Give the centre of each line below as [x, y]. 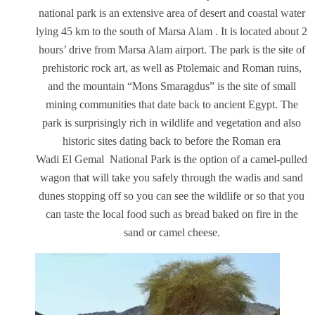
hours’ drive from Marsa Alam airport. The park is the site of [172, 50]
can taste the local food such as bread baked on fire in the [172, 214]
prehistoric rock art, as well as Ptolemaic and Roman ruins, [172, 68]
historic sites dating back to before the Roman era [172, 141]
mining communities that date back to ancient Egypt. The [172, 105]
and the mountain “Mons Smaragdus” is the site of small [172, 86]
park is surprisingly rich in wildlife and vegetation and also [172, 123]
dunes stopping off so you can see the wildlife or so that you [172, 196]
